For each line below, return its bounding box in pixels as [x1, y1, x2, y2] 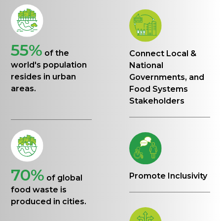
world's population [11, 60, 87, 70]
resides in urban [11, 72, 76, 81]
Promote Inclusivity [129, 171, 208, 181]
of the [44, 48, 70, 58]
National [129, 60, 164, 70]
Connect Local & [129, 48, 197, 58]
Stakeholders [129, 96, 185, 106]
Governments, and [129, 72, 205, 82]
